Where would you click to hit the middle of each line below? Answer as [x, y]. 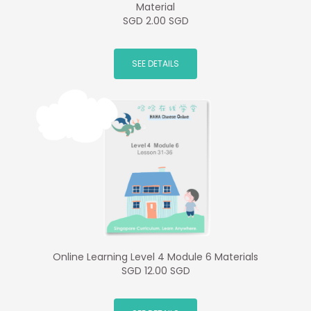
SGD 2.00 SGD [155, 21]
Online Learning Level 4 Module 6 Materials [155, 257]
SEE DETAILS [155, 64]
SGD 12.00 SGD [155, 271]
